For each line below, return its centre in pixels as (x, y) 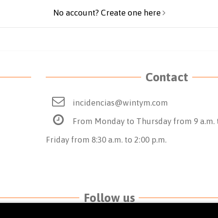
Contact (167, 77)
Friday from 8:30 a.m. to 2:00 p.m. (106, 139)
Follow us (109, 197)
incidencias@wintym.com (120, 102)
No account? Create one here (108, 13)
